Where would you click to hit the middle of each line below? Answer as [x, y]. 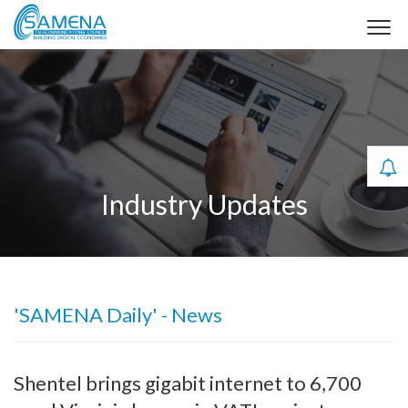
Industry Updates [204, 204]
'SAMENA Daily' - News [118, 315]
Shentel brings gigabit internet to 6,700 [188, 383]
